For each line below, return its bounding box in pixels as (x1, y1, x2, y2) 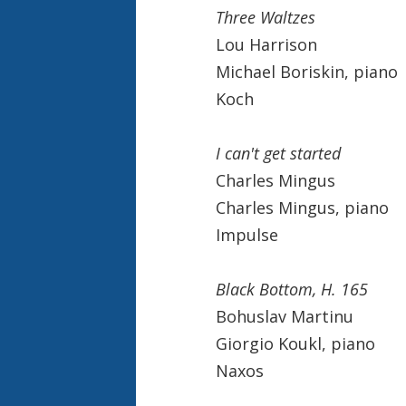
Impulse (215, 223, 278, 246)
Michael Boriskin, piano (215, 60, 398, 82)
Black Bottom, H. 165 (215, 277, 368, 300)
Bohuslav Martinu (215, 304, 353, 327)
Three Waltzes (215, 5, 315, 28)
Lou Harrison (215, 33, 317, 55)
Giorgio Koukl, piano (215, 332, 375, 354)
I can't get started (215, 141, 341, 164)
